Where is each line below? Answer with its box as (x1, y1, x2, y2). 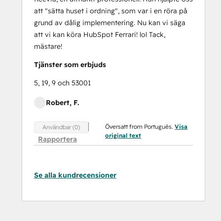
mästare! (34, 42, 62, 51)
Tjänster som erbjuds (34, 60, 106, 70)
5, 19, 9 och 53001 (34, 78, 91, 88)
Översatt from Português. (105, 123, 175, 131)
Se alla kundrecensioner (34, 170, 116, 180)
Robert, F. (46, 98, 79, 108)
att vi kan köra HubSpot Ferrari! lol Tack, (34, 30, 165, 39)
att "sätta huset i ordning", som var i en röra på (34, 6, 187, 16)
